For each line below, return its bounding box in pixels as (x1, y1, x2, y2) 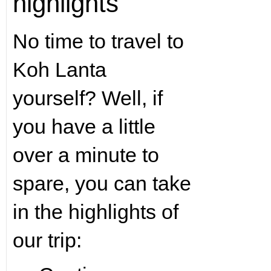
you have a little (12, 115, 155, 138)
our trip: (12, 229, 82, 252)
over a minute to (12, 143, 159, 166)
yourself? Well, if (12, 87, 163, 109)
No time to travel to (12, 30, 184, 53)
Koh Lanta (12, 58, 106, 81)
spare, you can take (12, 172, 191, 195)
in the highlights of (12, 200, 178, 223)
